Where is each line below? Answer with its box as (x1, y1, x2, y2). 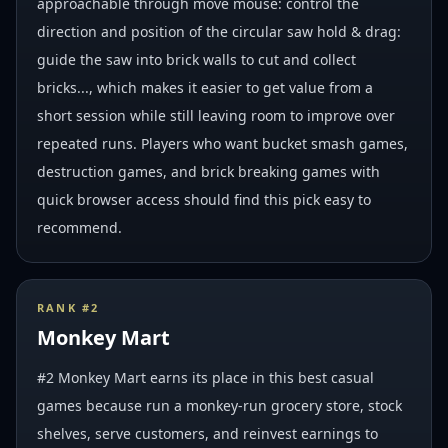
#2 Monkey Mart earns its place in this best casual (37, 368, 374, 387)
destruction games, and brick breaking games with (37, 162, 380, 181)
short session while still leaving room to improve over (37, 106, 395, 125)
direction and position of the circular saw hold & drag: (37, 22, 401, 41)
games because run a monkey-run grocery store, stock (37, 396, 402, 415)
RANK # (37, 300, 92, 315)
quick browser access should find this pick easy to (37, 190, 371, 209)
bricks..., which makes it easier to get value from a (37, 78, 373, 97)
